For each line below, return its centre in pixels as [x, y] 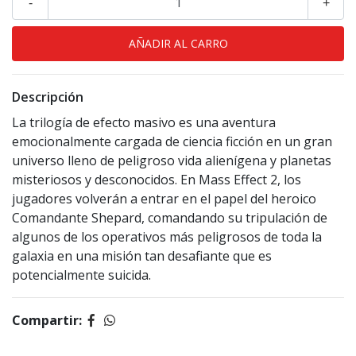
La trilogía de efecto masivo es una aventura [144, 123]
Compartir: [47, 321]
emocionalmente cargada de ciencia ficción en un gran [172, 142]
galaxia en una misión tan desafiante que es [142, 256]
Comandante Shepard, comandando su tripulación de [170, 218]
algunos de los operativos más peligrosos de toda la [167, 237]
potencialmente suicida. [81, 275]
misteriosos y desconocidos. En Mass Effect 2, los [157, 180]
